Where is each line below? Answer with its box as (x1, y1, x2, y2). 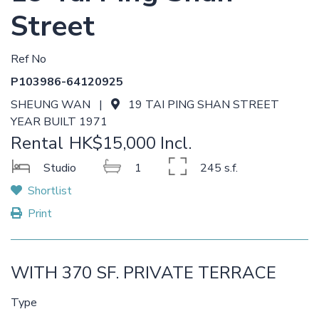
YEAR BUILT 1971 (11, 114, 108, 130)
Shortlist (28, 183, 72, 199)
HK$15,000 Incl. (69, 132, 192, 155)
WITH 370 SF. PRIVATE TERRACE (11, 261, 276, 284)
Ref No (11, 51, 46, 67)
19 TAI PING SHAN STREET (125, 97, 293, 113)
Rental (11, 132, 63, 155)
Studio (43, 160, 76, 177)
